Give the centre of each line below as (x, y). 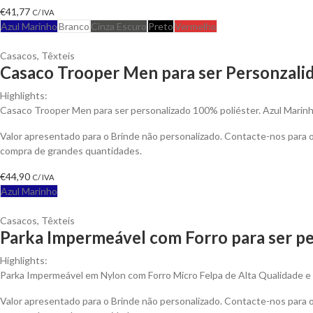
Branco (74, 26)
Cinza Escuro (119, 26)
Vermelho (196, 26)
